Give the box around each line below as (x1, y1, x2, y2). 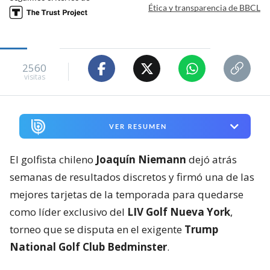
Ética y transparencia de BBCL (148, 2, 260, 13)
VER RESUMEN (108, 122, 167, 131)
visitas (24, 71, 45, 82)
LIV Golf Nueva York (127, 205, 230, 219)
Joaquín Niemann (96, 152, 186, 167)
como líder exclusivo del (10, 205, 127, 219)
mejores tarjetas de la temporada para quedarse (10, 187, 243, 202)
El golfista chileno (10, 152, 96, 167)
